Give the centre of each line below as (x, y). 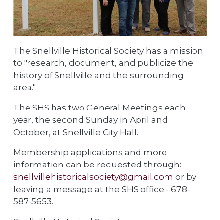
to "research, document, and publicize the (103, 62)
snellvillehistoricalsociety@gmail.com (93, 176)
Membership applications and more (90, 152)
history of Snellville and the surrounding (98, 75)
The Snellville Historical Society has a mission (108, 50)
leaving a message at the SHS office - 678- (102, 189)
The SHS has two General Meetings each (99, 107)
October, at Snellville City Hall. (76, 132)
